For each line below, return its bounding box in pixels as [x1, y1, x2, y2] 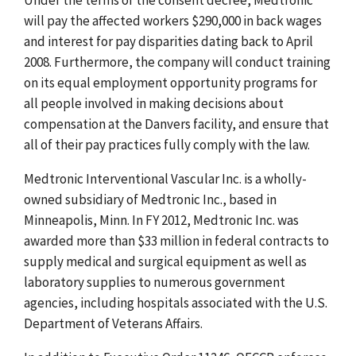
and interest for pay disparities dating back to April [24, 32, 313, 50]
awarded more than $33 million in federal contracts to [24, 231, 329, 250]
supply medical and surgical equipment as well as [24, 252, 307, 270]
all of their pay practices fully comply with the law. [24, 135, 310, 153]
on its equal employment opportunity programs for [24, 73, 317, 91]
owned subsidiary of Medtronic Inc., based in [24, 190, 277, 208]
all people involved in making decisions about [24, 94, 284, 112]
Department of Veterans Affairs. [24, 314, 203, 332]
